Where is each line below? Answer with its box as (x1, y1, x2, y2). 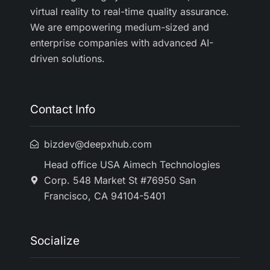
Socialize (30, 234, 80, 248)
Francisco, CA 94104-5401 (43, 190, 166, 202)
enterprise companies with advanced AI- (30, 37, 213, 49)
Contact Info (30, 102, 95, 117)
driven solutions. (30, 52, 105, 65)
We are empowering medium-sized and (30, 21, 209, 34)
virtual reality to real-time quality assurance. (30, 5, 229, 18)
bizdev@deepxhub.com (43, 138, 152, 151)
